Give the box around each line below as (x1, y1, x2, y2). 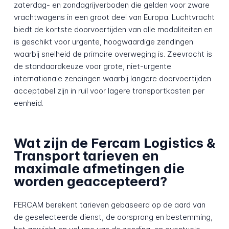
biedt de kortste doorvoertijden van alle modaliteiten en (13, 25, 213, 35)
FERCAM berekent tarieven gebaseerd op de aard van (13, 200, 205, 210)
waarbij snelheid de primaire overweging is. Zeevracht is (13, 49, 212, 59)
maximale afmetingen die (13, 160, 185, 176)
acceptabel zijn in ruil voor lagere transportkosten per (13, 86, 204, 96)
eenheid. (13, 98, 43, 108)
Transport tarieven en (13, 147, 159, 164)
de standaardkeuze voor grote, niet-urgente (13, 61, 171, 72)
